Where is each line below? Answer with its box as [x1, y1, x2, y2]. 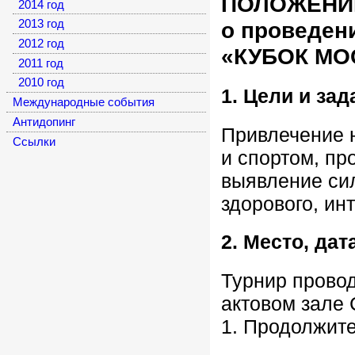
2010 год [18, 76, 65, 90]
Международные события [12, 96, 155, 109]
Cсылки [12, 135, 55, 148]
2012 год [18, 36, 65, 50]
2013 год [18, 17, 65, 31]
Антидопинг [12, 115, 75, 128]
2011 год [18, 56, 64, 70]
